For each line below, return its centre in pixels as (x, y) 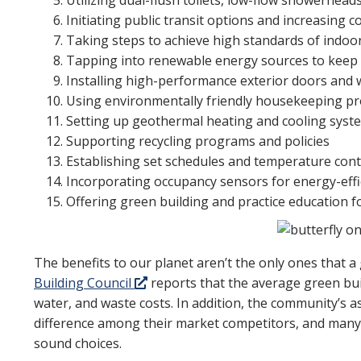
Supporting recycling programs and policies (198, 141)
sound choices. (78, 343)
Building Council (84, 283)
